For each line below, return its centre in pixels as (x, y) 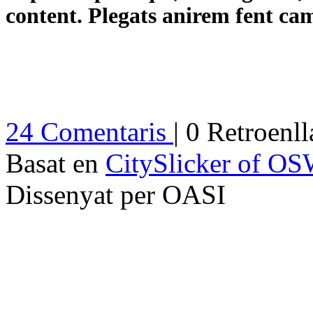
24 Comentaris (89, 131)
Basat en (56, 163)
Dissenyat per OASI (116, 194)
